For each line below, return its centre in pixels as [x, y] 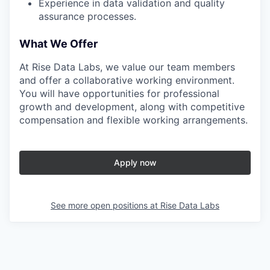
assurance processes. [87, 17]
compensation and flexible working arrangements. [133, 120]
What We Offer [58, 44]
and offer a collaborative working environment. [127, 80]
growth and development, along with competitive [132, 107]
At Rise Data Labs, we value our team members [127, 67]
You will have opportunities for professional [119, 94]
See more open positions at [105, 206]
